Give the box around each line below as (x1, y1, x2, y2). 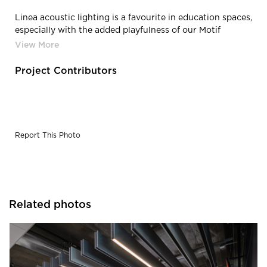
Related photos (9, 200, 91, 211)
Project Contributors (15, 66, 117, 76)
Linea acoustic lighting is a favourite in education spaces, (15, 14, 252, 23)
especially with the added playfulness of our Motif (15, 26, 221, 35)
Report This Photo (15, 132, 80, 139)
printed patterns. (15, 39, 85, 48)
